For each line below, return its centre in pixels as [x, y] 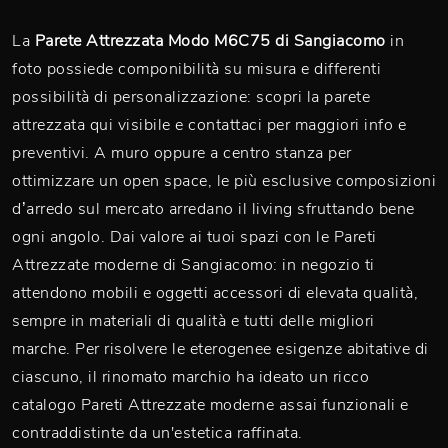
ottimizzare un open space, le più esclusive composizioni [224, 181]
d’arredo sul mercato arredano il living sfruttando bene [213, 209]
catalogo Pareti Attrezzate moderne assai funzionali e [210, 405]
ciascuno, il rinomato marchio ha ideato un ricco [190, 377]
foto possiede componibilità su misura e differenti [196, 69]
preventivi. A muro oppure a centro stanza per [182, 153]
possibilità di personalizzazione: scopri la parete [191, 97]
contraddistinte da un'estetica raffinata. [157, 433]
